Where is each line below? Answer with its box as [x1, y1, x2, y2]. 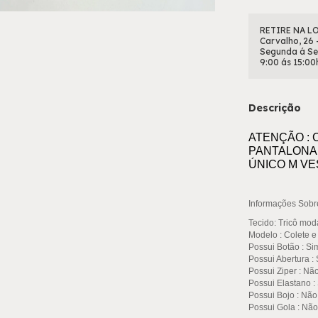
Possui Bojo [248, 290, 295, 300]
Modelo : [248, 229, 282, 240]
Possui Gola [248, 302, 295, 312]
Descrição [248, 101, 301, 114]
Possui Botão [248, 241, 300, 252]
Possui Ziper [248, 265, 297, 276]
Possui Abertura [248, 253, 312, 264]
